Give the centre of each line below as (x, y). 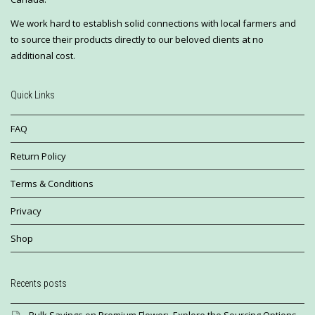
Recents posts (39, 284)
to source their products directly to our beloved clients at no (137, 40)
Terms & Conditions (52, 184)
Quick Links (33, 95)
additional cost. (43, 56)
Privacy (26, 211)
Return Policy (38, 156)
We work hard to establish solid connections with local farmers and (153, 24)
